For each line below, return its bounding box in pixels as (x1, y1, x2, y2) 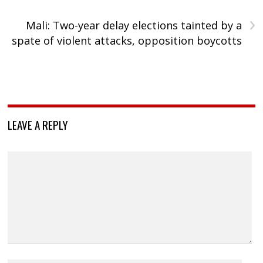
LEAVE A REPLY (8, 116, 69, 133)
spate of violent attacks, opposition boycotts (11, 33, 242, 48)
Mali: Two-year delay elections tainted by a (25, 18, 242, 33)
